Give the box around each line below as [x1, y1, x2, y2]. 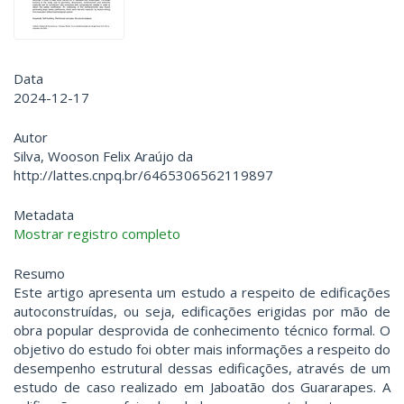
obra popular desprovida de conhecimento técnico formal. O [14, 321, 390, 340]
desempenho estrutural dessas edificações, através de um [14, 359, 390, 378]
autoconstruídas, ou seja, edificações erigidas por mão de [14, 302, 390, 321]
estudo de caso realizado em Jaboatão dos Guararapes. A [14, 378, 390, 397]
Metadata [14, 206, 74, 225]
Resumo [14, 264, 65, 283]
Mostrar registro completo [14, 225, 180, 243]
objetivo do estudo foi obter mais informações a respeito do [14, 340, 390, 359]
